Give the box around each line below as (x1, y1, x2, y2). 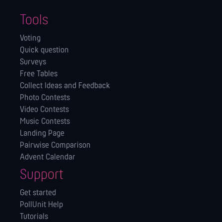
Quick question (20, 46, 69, 55)
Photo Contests (20, 93, 70, 103)
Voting (20, 34, 41, 44)
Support (20, 167, 63, 183)
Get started (20, 188, 56, 198)
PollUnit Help (20, 200, 63, 210)
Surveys (20, 57, 46, 67)
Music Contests (20, 117, 70, 127)
